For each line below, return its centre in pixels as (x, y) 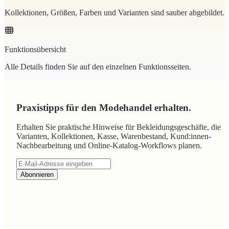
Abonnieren (37, 175)
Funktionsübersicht (35, 50)
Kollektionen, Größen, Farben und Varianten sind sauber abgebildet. (114, 13)
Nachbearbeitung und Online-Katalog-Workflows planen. (109, 146)
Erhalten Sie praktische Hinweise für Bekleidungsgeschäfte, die (119, 127)
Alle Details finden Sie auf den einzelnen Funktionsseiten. (98, 67)
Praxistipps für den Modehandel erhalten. (104, 107)
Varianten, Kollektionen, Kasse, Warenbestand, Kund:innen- (114, 136)
